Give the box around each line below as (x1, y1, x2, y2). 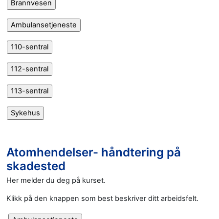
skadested (6, 158, 66, 173)
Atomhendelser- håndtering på (6, 145, 181, 159)
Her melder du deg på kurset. (6, 175, 106, 185)
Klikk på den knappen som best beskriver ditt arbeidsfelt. (6, 194, 198, 203)
